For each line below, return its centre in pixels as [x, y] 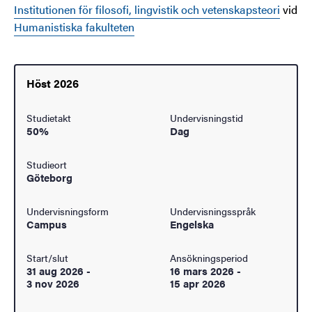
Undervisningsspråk [213, 211]
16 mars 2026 [202, 271]
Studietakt [49, 118]
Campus [47, 224]
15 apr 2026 [198, 283]
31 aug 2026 [55, 271]
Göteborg [49, 177]
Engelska [192, 224]
